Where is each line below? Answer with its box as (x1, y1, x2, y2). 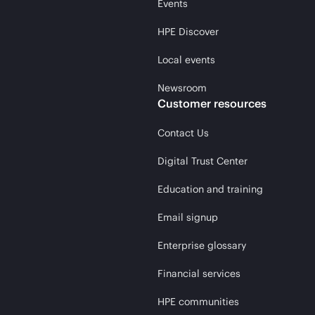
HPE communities (157, 295, 239, 308)
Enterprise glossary (157, 239, 246, 252)
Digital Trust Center (157, 155, 247, 167)
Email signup (157, 211, 218, 224)
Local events (157, 53, 215, 66)
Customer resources (157, 96, 266, 110)
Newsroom (157, 82, 207, 94)
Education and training (157, 183, 263, 195)
